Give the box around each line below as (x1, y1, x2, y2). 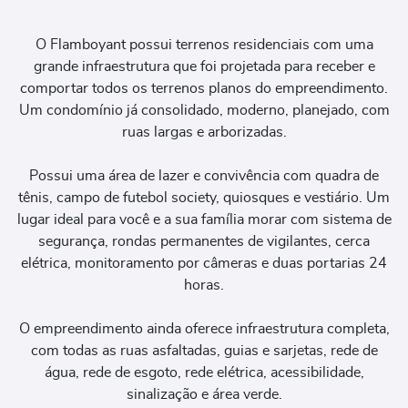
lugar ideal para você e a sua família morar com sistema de (16, 212, 392, 228)
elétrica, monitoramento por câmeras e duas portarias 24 (21, 256, 387, 271)
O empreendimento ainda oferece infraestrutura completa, (18, 321, 390, 337)
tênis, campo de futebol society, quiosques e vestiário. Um (18, 190, 390, 206)
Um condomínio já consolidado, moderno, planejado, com (18, 103, 390, 118)
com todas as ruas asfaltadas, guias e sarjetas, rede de (30, 343, 378, 359)
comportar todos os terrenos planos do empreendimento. (20, 81, 388, 97)
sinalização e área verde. (126, 387, 282, 403)
